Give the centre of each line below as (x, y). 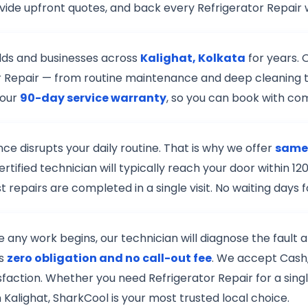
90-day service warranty (93, 98)
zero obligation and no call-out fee (109, 258)
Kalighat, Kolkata (193, 58)
